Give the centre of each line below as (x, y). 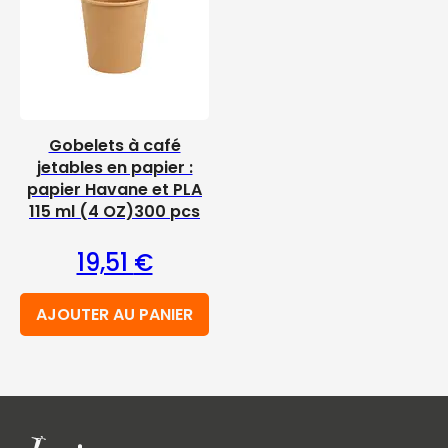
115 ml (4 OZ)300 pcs (114, 211)
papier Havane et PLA (114, 189)
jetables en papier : (114, 167)
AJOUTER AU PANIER (114, 314)
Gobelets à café (114, 145)
